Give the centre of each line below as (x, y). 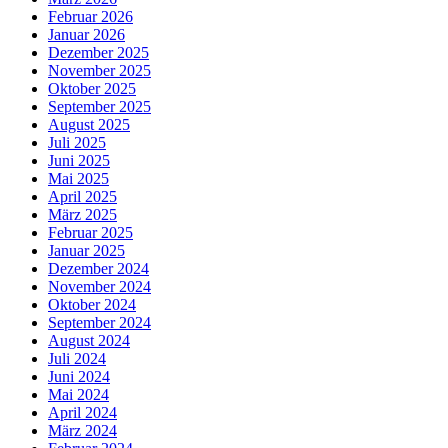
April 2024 (82, 413)
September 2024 (99, 323)
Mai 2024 (78, 395)
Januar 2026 (86, 35)
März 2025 (82, 215)
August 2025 (89, 125)
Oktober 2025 (92, 89)
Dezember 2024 (98, 269)
